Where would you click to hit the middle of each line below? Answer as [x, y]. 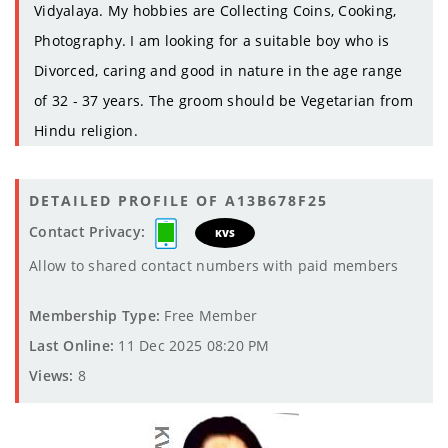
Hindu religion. [86, 131]
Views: [51, 376]
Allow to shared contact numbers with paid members [214, 266]
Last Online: [72, 346]
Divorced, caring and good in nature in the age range [218, 71]
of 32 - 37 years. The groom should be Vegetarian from [223, 101]
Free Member [209, 316]
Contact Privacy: [87, 232]
